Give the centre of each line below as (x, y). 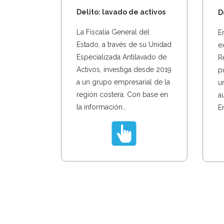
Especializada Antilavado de (121, 57)
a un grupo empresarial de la (123, 82)
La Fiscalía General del (113, 32)
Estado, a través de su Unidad (124, 45)
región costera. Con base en (122, 95)
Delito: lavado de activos (121, 12)
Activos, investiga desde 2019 (124, 70)
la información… (101, 107)
